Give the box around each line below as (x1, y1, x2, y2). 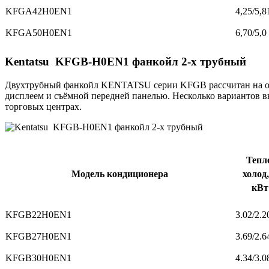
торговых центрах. (5, 101, 82, 112)
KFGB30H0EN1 (5, 252, 71, 263)
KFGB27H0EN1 (5, 231, 71, 241)
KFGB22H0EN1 (5, 209, 71, 220)
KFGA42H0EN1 (5, 6, 72, 17)
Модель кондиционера (71, 166, 168, 180)
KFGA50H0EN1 (5, 28, 72, 38)
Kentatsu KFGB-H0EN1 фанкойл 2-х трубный (5, 55, 246, 68)
